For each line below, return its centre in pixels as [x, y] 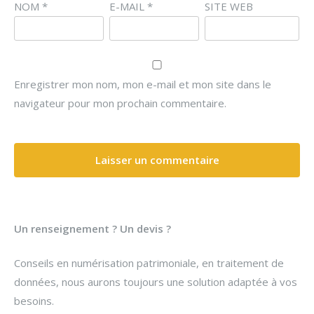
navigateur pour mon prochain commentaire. [120, 103]
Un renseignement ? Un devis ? [93, 228]
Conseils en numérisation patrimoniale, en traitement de [149, 263]
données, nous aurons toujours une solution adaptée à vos [156, 282]
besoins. [34, 301]
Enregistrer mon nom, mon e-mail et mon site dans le [143, 84]
